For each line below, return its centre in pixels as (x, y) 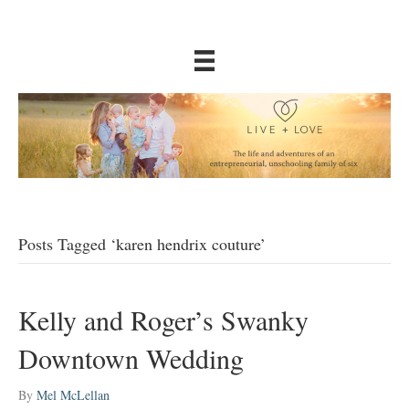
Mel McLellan (73, 395)
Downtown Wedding (131, 358)
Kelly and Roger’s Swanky (163, 320)
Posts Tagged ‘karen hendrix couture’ (142, 244)
